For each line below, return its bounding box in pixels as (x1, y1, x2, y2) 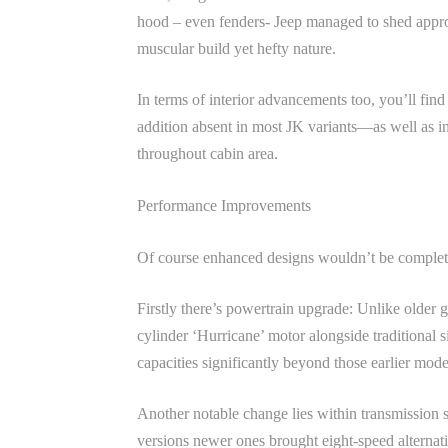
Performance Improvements (137, 197, 311, 214)
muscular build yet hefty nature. (137, 40, 336, 57)
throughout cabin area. (137, 145, 278, 162)
